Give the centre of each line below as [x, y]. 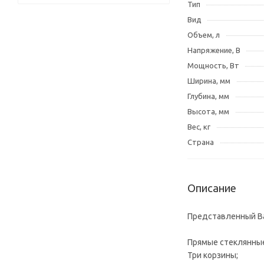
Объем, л [204, 35]
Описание [212, 188]
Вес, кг [199, 127]
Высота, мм [208, 111]
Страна [201, 142]
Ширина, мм [209, 81]
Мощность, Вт [213, 65]
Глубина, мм [208, 96]
